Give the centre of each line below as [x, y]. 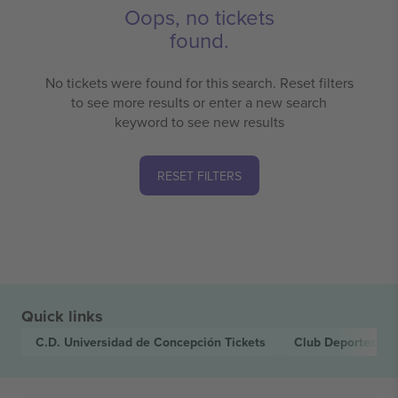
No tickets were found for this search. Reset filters [199, 83]
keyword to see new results [199, 122]
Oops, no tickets [199, 17]
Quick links [62, 317]
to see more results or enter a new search [199, 103]
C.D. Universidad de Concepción [130, 342]
